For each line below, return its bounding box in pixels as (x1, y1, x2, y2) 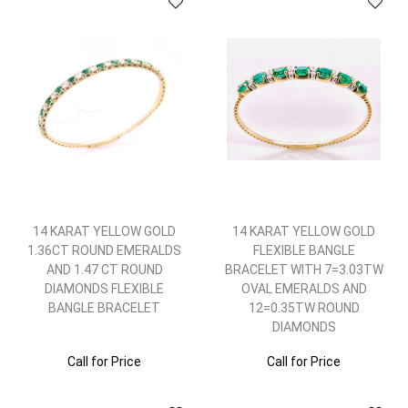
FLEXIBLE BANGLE (252, 243, 355, 258)
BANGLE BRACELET (48, 301, 160, 315)
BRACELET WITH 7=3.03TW (224, 262, 383, 277)
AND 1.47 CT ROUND (46, 262, 163, 277)
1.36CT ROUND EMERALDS (27, 243, 181, 258)
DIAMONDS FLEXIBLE (45, 281, 164, 296)
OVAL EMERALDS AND (240, 281, 367, 296)
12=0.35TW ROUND (248, 301, 360, 315)
